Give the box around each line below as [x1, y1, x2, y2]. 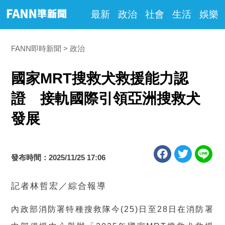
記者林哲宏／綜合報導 [11, 181, 107, 191]
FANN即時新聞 [11, 44, 62, 53]
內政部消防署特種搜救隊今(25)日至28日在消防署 [11, 205, 214, 213]
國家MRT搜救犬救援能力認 [11, 70, 189, 86]
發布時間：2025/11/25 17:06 [11, 153, 106, 162]
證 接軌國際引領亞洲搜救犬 [11, 90, 201, 106]
